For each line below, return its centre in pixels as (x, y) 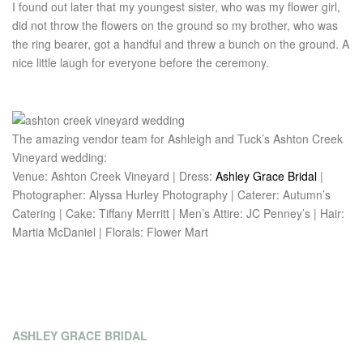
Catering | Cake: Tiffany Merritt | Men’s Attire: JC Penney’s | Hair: (178, 213)
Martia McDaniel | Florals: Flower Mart (110, 231)
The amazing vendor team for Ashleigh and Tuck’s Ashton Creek (177, 138)
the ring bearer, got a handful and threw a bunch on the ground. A (181, 44)
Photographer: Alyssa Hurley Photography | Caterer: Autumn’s (171, 194)
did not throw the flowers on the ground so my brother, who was (175, 25)
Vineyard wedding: (60, 157)
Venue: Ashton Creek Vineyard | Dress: (114, 175)
